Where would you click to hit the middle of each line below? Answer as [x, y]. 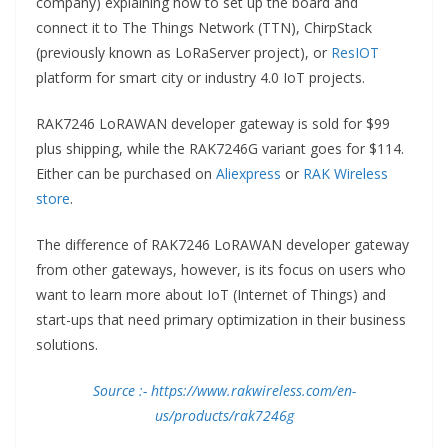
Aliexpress [248, 174]
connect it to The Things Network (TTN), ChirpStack [204, 28]
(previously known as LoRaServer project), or [183, 53]
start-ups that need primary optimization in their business [221, 320]
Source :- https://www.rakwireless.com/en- [224, 391]
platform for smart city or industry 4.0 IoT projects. [200, 78]
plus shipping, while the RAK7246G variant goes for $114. [220, 149]
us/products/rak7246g [224, 416]
